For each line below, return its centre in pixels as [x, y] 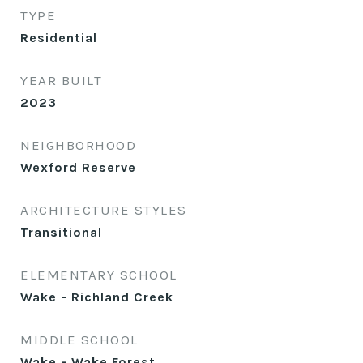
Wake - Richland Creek [97, 297]
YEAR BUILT [61, 80]
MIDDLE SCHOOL [79, 340]
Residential [59, 38]
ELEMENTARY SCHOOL [99, 275]
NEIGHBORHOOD [78, 145]
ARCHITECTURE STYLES [104, 210]
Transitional [61, 232]
